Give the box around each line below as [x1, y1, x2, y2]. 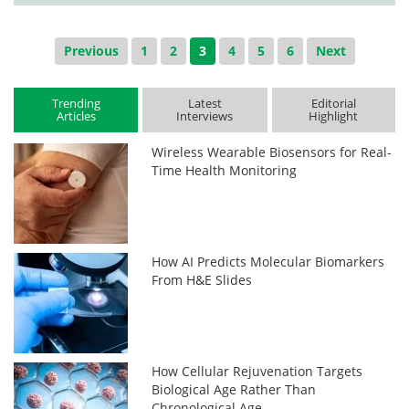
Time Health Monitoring [152, 162, 298, 180]
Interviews [176, 108, 234, 124]
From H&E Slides [152, 271, 253, 289]
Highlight [309, 108, 359, 124]
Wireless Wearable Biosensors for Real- [152, 143, 393, 162]
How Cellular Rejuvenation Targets [152, 362, 363, 381]
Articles [56, 108, 96, 124]
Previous [63, 42, 119, 60]
